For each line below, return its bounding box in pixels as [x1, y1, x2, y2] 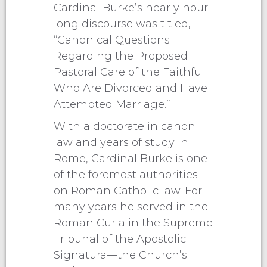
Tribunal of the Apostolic [54, 232, 186, 246]
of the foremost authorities [54, 167, 198, 181]
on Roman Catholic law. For [54, 184, 202, 197]
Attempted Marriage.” [54, 97, 170, 111]
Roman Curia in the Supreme [54, 216, 213, 229]
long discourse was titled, [54, 17, 191, 30]
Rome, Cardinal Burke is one [54, 151, 207, 165]
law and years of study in [54, 135, 188, 149]
